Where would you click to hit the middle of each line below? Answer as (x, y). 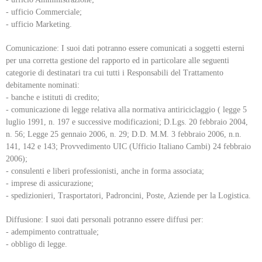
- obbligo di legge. (37, 244)
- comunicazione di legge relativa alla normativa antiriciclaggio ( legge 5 (126, 109)
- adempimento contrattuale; (52, 232)
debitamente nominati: (43, 85)
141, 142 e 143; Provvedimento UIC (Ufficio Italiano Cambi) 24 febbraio (128, 146)
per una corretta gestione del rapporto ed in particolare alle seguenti (118, 60)
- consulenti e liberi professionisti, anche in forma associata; (105, 171)
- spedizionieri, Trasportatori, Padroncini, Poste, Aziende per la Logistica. (128, 195)
